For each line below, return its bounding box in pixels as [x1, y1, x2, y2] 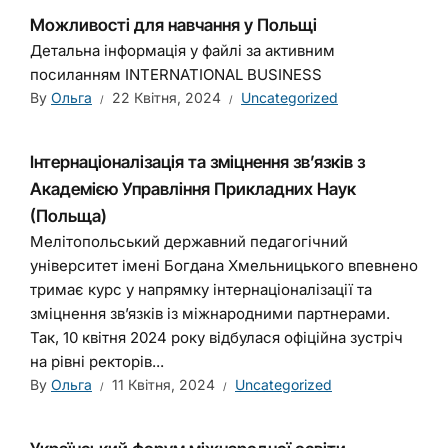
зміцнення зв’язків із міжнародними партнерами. [30, 304, 390, 323]
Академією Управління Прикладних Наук [30, 179, 356, 199]
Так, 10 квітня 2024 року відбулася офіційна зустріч [30, 328, 403, 347]
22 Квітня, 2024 [112, 89, 221, 106]
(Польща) [30, 206, 107, 226]
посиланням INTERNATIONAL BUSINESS [30, 65, 322, 84]
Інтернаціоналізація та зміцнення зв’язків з [30, 152, 365, 172]
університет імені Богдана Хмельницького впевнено [30, 256, 418, 275]
